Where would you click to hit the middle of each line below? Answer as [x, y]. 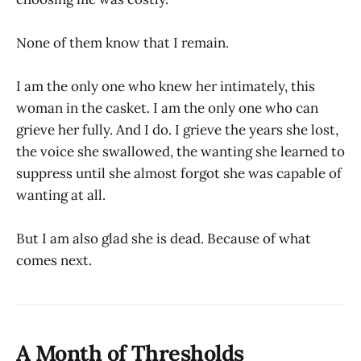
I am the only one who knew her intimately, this [166, 87]
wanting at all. [61, 195]
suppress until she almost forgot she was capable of [179, 174]
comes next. [54, 261]
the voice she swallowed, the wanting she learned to [180, 152]
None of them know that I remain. [122, 42]
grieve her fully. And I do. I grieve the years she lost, [177, 130]
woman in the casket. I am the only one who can [167, 108]
